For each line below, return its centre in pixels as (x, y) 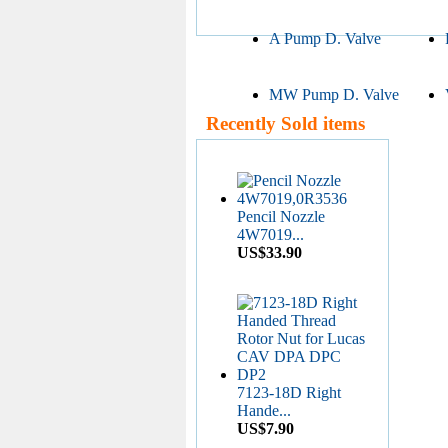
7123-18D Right (289, 392)
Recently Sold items (280, 123)
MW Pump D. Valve (334, 94)
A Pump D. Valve (325, 38)
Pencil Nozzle (281, 216)
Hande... (264, 410)
